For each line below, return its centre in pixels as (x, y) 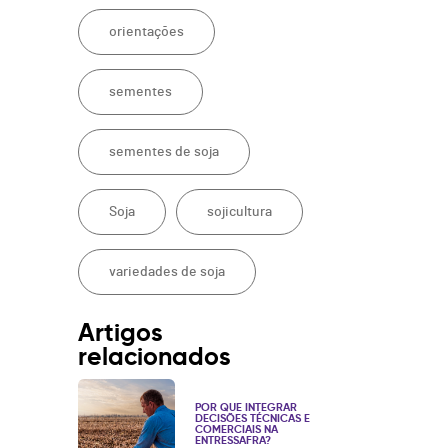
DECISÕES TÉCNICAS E (253, 418)
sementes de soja (164, 152)
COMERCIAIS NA (237, 429)
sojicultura (240, 212)
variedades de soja (167, 272)
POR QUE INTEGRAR (246, 407)
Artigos (121, 333)
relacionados (155, 357)
